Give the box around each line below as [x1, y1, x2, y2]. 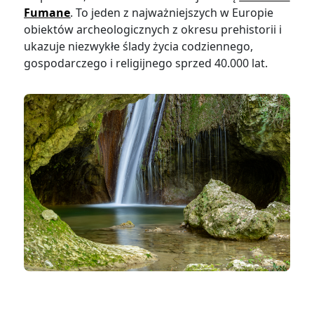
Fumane [24, 5, 71, 21]
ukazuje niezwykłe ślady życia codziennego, [24, 39, 254, 55]
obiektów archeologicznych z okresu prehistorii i [24, 22, 282, 38]
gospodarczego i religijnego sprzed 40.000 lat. [24, 55, 268, 71]
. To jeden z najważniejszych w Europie [70, 5, 274, 21]
